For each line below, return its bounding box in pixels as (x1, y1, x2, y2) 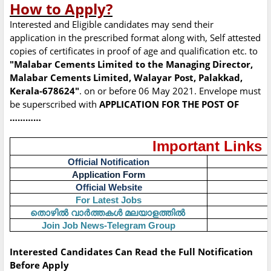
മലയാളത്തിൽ (124, 206, 185, 219)
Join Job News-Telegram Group (42, 220, 175, 231)
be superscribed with (10, 98, 99, 111)
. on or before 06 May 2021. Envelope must (79, 85, 261, 97)
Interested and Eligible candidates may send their (10, 18, 214, 31)
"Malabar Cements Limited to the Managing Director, (10, 58, 253, 71)
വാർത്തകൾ (70, 206, 122, 219)
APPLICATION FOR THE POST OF (99, 98, 239, 111)
